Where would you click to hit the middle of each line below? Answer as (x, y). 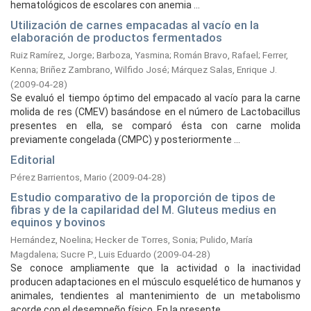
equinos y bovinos (58, 222)
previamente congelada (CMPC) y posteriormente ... (125, 140)
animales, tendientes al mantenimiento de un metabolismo (155, 296)
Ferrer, (275, 55)
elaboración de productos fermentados (116, 37)
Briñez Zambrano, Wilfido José (104, 69)
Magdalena (33, 254)
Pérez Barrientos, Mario (59, 177)
